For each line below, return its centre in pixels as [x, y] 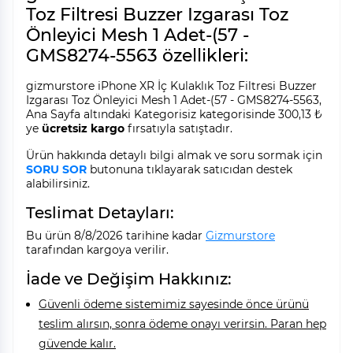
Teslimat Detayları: [100, 213]
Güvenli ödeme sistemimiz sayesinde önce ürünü [174, 305]
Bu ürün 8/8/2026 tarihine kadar [116, 236]
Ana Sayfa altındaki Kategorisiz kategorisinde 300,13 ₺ [174, 115]
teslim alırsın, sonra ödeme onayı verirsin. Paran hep [182, 324]
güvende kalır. [77, 344]
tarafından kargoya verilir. [97, 250]
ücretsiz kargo [83, 129]
